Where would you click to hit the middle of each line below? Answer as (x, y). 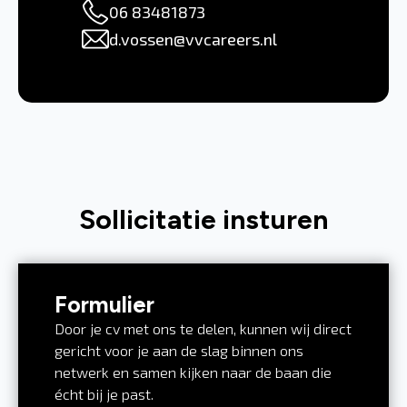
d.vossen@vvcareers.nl (193, 39)
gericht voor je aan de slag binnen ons (179, 350)
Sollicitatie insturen (203, 219)
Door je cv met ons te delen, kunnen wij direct (203, 328)
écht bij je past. (104, 394)
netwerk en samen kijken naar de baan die (193, 372)
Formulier (104, 304)
